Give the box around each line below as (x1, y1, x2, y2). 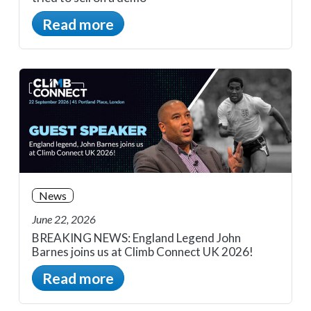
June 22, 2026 (32, 212, 96, 226)
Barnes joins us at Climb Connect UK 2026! (32, 244, 253, 259)
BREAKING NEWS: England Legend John (32, 230, 241, 245)
